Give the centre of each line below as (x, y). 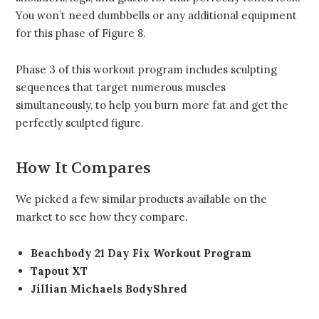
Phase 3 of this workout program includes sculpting (146, 69)
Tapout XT (59, 271)
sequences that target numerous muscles (121, 87)
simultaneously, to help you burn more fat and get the (152, 105)
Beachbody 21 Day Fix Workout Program (141, 253)
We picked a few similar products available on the (141, 199)
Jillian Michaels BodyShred (109, 288)
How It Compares (83, 168)
